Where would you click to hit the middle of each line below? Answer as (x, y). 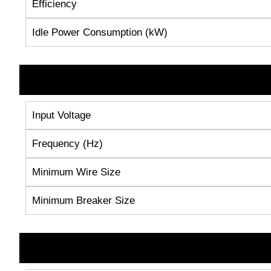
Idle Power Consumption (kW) (100, 32)
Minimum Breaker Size (83, 200)
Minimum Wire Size (76, 172)
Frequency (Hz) (67, 143)
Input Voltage (61, 115)
